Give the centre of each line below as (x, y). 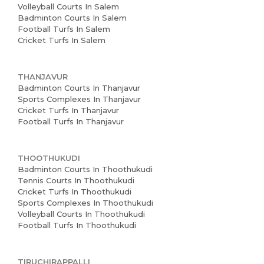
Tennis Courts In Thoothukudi (76, 180)
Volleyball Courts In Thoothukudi (81, 214)
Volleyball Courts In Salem (68, 6)
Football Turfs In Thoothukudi (77, 225)
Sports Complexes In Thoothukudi (85, 203)
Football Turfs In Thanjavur (71, 121)
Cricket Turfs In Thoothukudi (75, 192)
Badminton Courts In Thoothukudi (85, 169)
